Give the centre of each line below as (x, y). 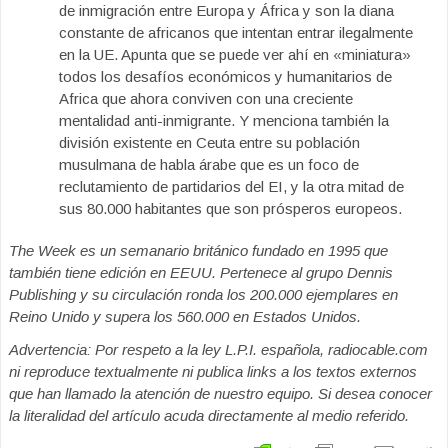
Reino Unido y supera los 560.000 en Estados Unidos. (185, 316)
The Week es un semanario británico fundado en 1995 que (198, 250)
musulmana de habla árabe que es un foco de (209, 164)
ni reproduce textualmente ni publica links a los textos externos (213, 371)
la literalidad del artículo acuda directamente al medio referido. (209, 415)
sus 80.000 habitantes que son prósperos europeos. (230, 208)
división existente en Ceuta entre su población (211, 142)
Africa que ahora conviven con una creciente (206, 98)
